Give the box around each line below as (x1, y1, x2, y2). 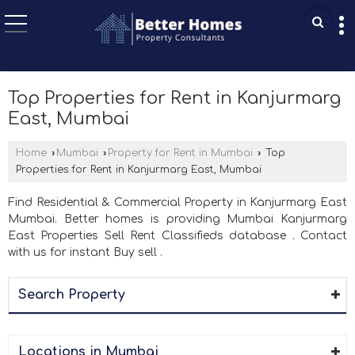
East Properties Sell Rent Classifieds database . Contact (8, 229, 347, 242)
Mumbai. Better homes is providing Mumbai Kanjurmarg (8, 212, 347, 225)
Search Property (18, 287, 125, 302)
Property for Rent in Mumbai (108, 147, 253, 158)
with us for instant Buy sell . (8, 246, 162, 258)
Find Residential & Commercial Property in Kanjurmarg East (8, 196, 347, 208)
